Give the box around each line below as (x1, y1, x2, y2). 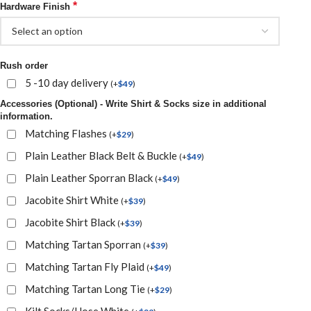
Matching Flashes (25, 126, 109, 140)
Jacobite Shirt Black (25, 215, 117, 228)
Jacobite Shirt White (25, 193, 121, 206)
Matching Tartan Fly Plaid (25, 260, 146, 273)
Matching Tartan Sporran (25, 237, 143, 251)
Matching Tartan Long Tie (25, 282, 147, 295)
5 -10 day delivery (25, 76, 110, 89)
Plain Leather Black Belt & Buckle (25, 149, 179, 162)
